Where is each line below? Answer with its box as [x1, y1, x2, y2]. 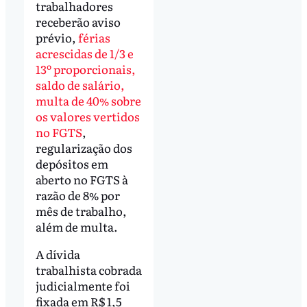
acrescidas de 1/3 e [35, 45, 134, 62]
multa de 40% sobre [35, 92, 141, 110]
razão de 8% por [35, 186, 120, 204]
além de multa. [35, 218, 120, 236]
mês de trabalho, [35, 202, 127, 220]
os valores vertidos [35, 108, 140, 125]
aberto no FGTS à [35, 171, 128, 188]
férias [77, 29, 110, 47]
